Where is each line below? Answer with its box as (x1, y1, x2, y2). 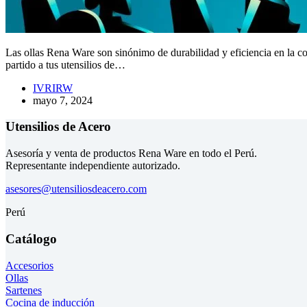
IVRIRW (33, 82, 73, 94)
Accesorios (5, 259, 53, 271)
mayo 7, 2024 (33, 94, 93, 106)
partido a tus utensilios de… (5, 58, 125, 71)
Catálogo (5, 231, 57, 246)
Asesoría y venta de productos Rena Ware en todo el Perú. (5, 147, 257, 160)
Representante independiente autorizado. (5, 160, 180, 172)
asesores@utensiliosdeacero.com (5, 183, 147, 195)
